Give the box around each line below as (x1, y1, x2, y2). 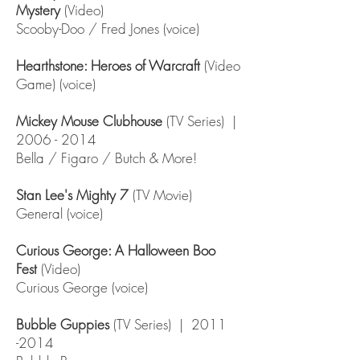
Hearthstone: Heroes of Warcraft (16, 56, 204, 75)
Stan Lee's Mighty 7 (16, 186, 129, 204)
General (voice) (16, 204, 103, 223)
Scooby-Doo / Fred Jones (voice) (16, 19, 199, 38)
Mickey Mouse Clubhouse (16, 112, 162, 130)
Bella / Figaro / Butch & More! (16, 149, 201, 167)
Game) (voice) (16, 75, 96, 93)
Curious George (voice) (16, 278, 148, 297)
